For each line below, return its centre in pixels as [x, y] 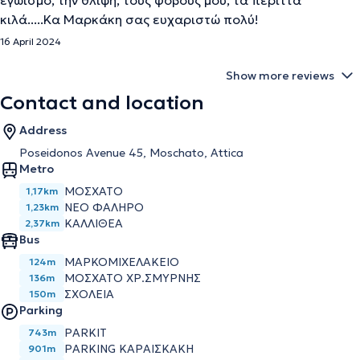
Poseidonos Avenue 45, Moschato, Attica [131, 153]
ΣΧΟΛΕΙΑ [89, 294]
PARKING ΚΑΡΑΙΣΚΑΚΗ [129, 349]
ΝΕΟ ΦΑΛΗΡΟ [104, 207]
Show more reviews [280, 76]
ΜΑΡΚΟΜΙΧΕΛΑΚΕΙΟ [122, 262]
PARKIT [86, 333]
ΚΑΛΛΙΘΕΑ [94, 223]
